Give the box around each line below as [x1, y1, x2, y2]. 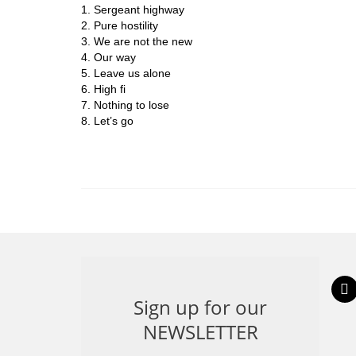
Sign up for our [133, 294, 267, 321]
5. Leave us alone [81, 67, 171, 80]
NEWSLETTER [142, 319, 258, 346]
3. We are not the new [81, 35, 192, 48]
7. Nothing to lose [81, 99, 169, 112]
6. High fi [81, 83, 126, 96]
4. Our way [81, 51, 136, 64]
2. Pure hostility [81, 19, 158, 33]
